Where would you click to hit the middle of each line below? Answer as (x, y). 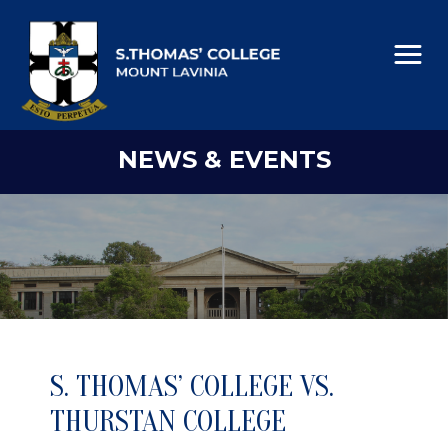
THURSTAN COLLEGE (168, 422)
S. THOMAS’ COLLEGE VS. (192, 387)
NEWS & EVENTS (224, 159)
